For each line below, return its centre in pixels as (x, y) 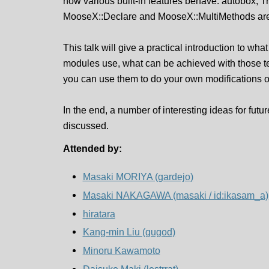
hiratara (99, 213)
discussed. (86, 125)
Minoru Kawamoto (121, 250)
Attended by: (92, 148)
